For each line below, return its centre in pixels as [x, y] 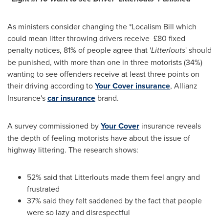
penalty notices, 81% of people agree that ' [79, 50]
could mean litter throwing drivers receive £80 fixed [96, 38]
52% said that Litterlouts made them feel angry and [113, 177]
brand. [107, 98]
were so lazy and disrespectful [78, 212]
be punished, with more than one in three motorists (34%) [105, 62]
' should [198, 50]
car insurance [71, 98]
